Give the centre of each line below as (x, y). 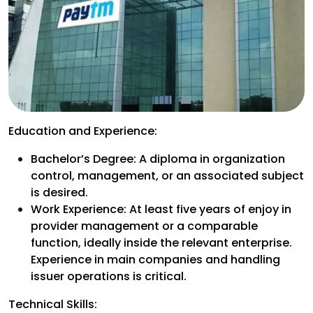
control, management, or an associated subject (167, 175)
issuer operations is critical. (109, 276)
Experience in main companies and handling (155, 259)
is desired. (59, 192)
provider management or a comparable (144, 226)
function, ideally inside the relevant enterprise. (161, 242)
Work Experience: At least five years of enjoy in (161, 209)
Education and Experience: (83, 131)
